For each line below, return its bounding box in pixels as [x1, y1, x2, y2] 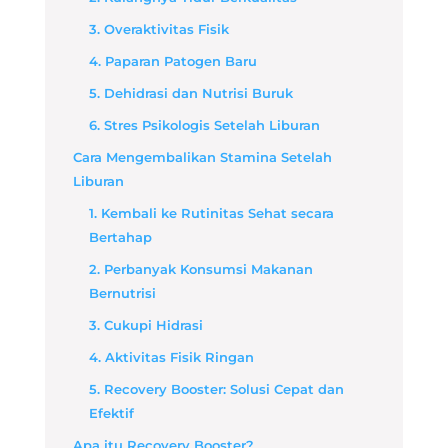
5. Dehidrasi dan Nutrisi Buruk [88, 85, 293, 101]
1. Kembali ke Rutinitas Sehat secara [88, 205, 334, 221]
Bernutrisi [88, 285, 156, 301]
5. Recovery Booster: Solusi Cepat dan [88, 381, 344, 397]
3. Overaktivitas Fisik [88, 21, 229, 37]
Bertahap [88, 229, 152, 245]
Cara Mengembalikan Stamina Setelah [72, 149, 332, 165]
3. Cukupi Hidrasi [88, 317, 203, 333]
